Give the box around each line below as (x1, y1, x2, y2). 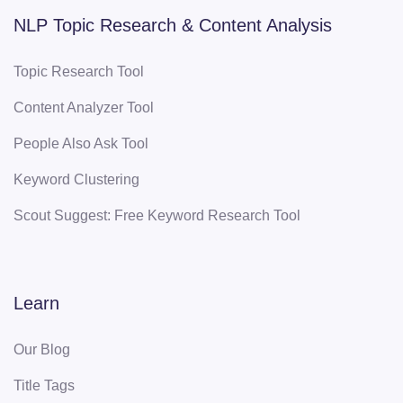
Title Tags (13, 377, 75, 393)
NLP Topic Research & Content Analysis (13, 14, 332, 35)
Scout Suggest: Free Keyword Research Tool (13, 207, 300, 223)
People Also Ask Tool (13, 135, 148, 151)
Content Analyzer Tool (13, 99, 154, 115)
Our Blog (13, 341, 70, 357)
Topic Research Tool (13, 63, 144, 79)
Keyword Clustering (13, 171, 139, 187)
